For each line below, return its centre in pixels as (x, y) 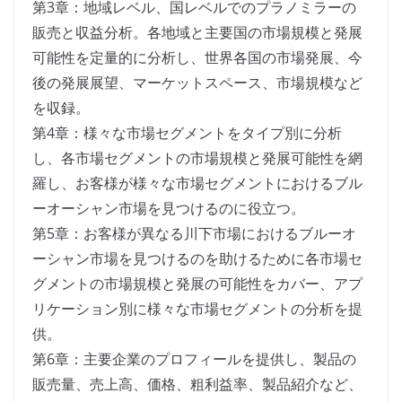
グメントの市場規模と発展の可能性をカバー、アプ (197, 284)
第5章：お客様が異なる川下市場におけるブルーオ (194, 234)
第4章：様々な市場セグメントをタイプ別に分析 (187, 133)
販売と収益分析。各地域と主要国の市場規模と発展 (197, 33)
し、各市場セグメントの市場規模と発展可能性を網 (197, 158)
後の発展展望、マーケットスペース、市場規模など (197, 83)
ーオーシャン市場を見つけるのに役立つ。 (169, 209)
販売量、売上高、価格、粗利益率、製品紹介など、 (197, 385)
